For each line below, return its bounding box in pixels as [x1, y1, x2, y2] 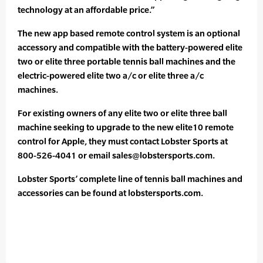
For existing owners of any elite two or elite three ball [18, 108, 227, 119]
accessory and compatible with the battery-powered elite [18, 42, 242, 53]
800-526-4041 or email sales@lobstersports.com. [18, 150, 215, 161]
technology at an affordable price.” [18, 5, 154, 15]
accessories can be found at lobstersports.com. [18, 188, 203, 198]
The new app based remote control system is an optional [18, 28, 240, 39]
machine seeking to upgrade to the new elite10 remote [18, 122, 234, 133]
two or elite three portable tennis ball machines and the [18, 56, 235, 67]
